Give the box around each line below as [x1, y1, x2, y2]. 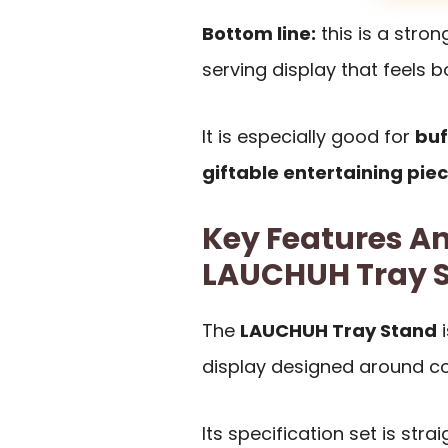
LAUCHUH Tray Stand [240, 318, 437, 344]
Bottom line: [202, 21, 316, 47]
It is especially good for [202, 123, 415, 149]
